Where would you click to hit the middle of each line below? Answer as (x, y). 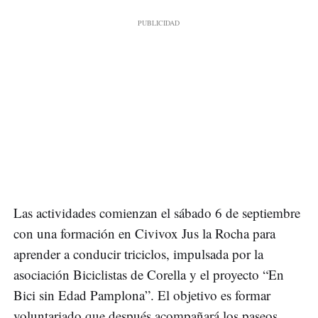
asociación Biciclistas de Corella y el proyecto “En (149, 274)
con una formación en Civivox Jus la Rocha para (144, 233)
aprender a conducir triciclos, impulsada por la (138, 253)
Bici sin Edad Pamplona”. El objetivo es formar (142, 295)
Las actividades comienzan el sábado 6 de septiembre (157, 212)
